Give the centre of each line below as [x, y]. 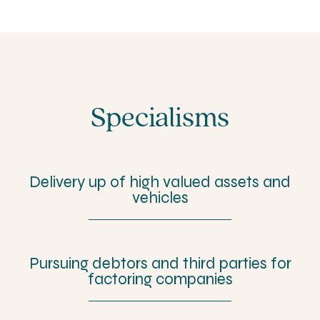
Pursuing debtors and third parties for [160, 263]
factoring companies [160, 279]
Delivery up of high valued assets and [160, 181]
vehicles [160, 197]
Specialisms [160, 119]
